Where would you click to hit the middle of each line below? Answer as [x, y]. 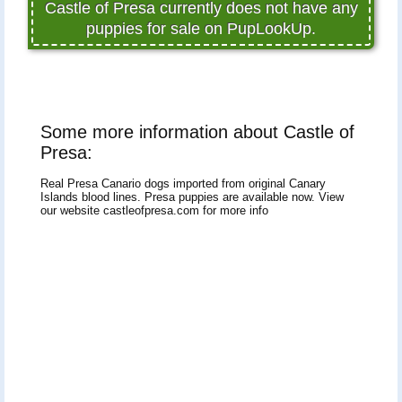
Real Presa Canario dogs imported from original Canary [183, 183]
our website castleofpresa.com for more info [154, 210]
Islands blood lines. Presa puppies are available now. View [192, 197]
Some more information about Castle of [197, 131]
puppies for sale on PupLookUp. [201, 28]
